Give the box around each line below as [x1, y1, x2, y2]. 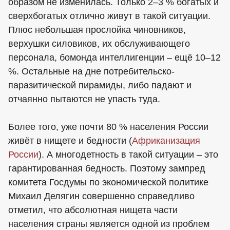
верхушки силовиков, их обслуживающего [8, 38, 190, 49]
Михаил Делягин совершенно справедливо [8, 190, 195, 201]
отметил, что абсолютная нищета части [8, 204, 178, 215]
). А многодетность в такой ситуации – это [39, 149, 218, 160]
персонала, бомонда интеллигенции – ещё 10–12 [8, 52, 221, 63]
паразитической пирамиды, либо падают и [8, 80, 191, 90]
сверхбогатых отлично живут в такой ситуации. [8, 10, 210, 21]
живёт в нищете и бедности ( [8, 135, 132, 146]
